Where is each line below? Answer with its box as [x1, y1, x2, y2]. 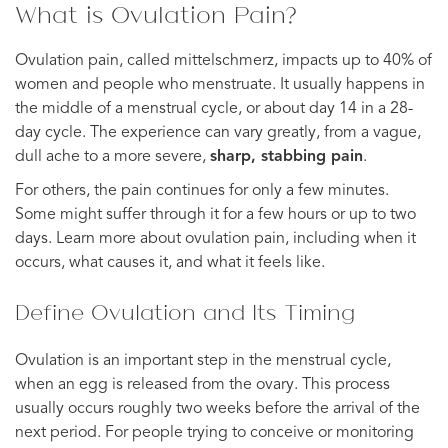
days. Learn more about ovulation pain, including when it [15, 230, 416, 247]
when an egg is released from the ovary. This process [15, 376, 390, 393]
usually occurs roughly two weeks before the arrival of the [15, 400, 420, 417]
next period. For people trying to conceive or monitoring [15, 424, 414, 441]
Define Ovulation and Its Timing [15, 296, 355, 327]
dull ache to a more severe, [15, 148, 210, 165]
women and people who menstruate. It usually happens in [15, 76, 425, 93]
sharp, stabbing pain [210, 148, 363, 165]
